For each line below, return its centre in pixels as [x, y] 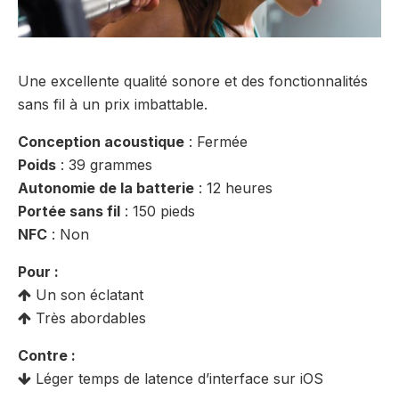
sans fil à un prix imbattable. [113, 105]
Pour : [38, 272]
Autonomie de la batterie [106, 188]
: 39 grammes [104, 165]
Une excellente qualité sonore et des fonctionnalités [193, 81]
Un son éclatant [87, 295]
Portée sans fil [69, 212]
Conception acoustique [101, 142]
